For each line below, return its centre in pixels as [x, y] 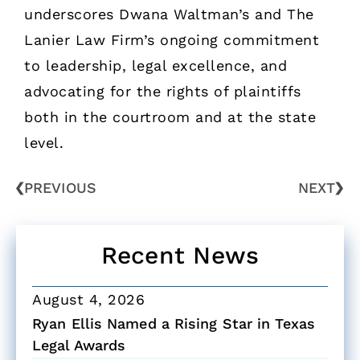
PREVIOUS [60, 188]
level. [44, 142]
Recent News [180, 256]
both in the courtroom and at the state [170, 117]
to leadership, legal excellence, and [155, 65]
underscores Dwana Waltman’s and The [169, 14]
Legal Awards [79, 346]
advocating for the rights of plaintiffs [163, 91]
